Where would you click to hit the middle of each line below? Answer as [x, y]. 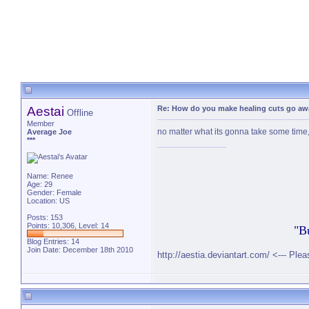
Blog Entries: [49, 241]
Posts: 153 [45, 217]
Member [41, 123]
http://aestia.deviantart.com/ [213, 255]
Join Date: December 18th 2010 [80, 250]
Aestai [46, 111]
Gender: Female [54, 192]
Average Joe [49, 132]
